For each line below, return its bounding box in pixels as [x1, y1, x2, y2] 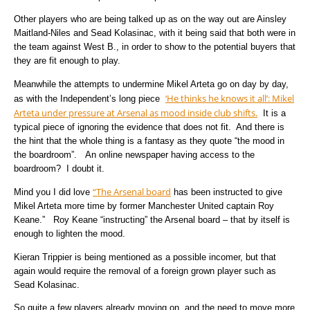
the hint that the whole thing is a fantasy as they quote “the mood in [14, 135, 284, 146]
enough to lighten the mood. [14, 228, 125, 239]
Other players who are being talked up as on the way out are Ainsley [14, 14, 286, 25]
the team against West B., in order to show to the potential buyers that [14, 42, 295, 53]
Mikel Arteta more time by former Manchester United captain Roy [14, 201, 274, 212]
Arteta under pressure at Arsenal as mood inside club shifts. [14, 106, 257, 119]
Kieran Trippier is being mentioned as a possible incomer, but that [14, 251, 276, 262]
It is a [257, 107, 286, 118]
